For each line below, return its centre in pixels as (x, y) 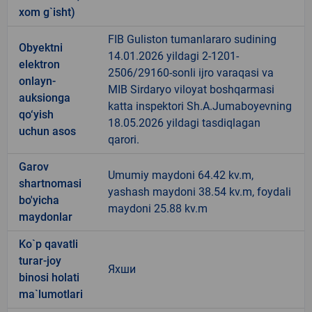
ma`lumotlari (51, 294)
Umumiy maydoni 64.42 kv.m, (181, 175)
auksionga (45, 97)
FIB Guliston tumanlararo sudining (192, 39)
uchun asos (47, 131)
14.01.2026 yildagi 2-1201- (173, 56)
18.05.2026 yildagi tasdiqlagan (184, 123)
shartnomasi (50, 183)
